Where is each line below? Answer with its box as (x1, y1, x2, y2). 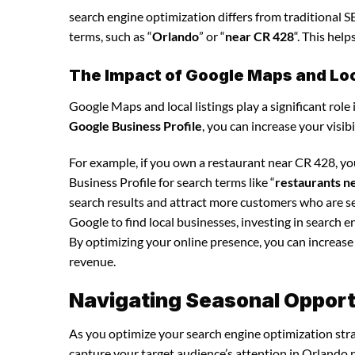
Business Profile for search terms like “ (69, 174, 275, 189)
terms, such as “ (69, 28, 152, 44)
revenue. (69, 253, 116, 269)
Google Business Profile (69, 117, 202, 133)
